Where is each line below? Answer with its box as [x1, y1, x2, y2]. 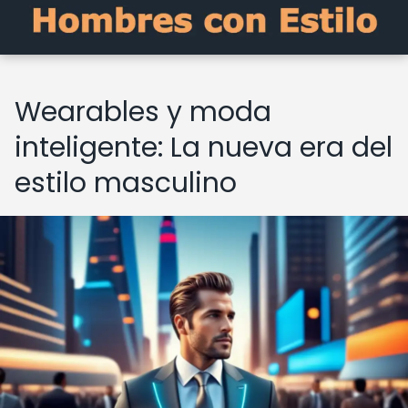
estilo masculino [15, 164, 237, 202]
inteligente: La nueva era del [15, 128, 393, 167]
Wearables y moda [15, 93, 271, 131]
